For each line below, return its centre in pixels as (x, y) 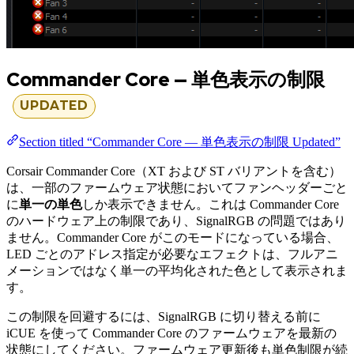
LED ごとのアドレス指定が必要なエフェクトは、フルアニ (172, 254)
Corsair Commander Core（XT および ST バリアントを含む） (174, 171)
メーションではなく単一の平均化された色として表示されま (177, 271)
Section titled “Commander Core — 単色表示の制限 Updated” (180, 142)
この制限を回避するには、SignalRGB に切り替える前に (164, 317)
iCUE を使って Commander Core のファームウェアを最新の (171, 333)
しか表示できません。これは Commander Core (211, 205)
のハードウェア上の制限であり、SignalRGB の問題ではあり (176, 221)
